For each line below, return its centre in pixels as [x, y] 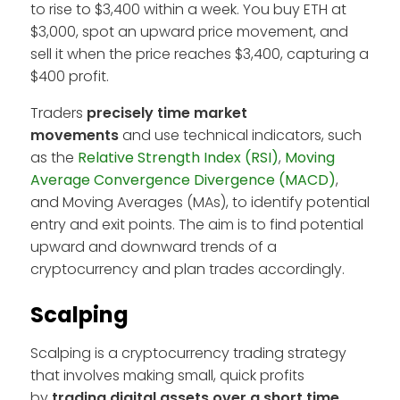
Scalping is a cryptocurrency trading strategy [188, 353]
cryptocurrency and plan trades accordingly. [187, 269]
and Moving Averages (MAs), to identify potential [200, 202]
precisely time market [167, 112]
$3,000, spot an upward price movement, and [189, 31]
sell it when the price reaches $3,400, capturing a [200, 54]
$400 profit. [70, 76]
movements [75, 135]
